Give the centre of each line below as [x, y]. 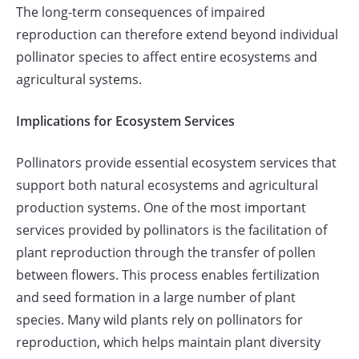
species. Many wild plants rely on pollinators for [159, 320]
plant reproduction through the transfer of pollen [166, 252]
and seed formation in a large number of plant [156, 297]
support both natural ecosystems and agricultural [167, 185]
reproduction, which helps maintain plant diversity [168, 342]
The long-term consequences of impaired [141, 12]
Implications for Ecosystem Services [125, 121]
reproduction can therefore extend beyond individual [177, 34]
